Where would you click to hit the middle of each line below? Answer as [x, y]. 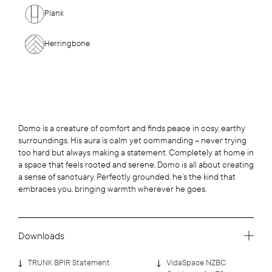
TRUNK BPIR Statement [69, 263]
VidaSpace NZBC [196, 263]
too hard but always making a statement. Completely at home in [136, 152]
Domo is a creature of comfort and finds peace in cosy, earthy [132, 128]
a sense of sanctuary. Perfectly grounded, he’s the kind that [127, 177]
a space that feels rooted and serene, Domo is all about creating [136, 165]
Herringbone [67, 44]
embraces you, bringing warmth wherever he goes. [112, 189]
